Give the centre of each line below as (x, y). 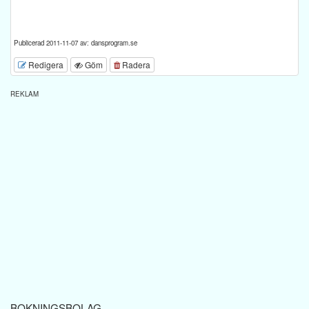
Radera (135, 64)
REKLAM (24, 93)
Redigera (45, 64)
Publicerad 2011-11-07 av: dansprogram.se (76, 42)
